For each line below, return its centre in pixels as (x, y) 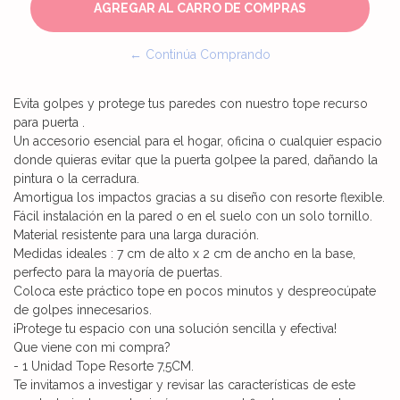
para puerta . (49, 122)
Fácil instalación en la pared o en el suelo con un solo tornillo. (193, 216)
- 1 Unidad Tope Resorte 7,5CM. (104, 366)
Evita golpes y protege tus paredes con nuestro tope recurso (191, 103)
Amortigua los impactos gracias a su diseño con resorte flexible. (199, 197)
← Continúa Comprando (200, 54)
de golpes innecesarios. (83, 309)
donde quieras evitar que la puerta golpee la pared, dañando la (196, 159)
